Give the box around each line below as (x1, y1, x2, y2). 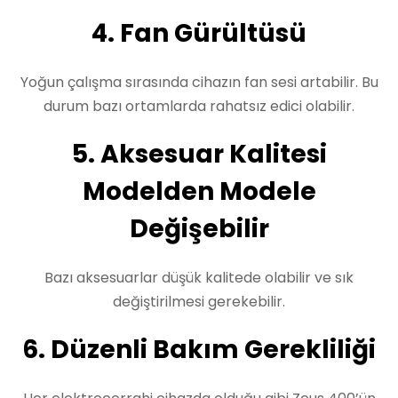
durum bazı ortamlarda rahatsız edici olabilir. (44, 96, 354, 116)
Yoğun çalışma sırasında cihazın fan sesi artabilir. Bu (20, 72, 378, 92)
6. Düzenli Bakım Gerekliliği (22, 332, 376, 367)
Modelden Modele (82, 174, 316, 209)
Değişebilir (129, 211, 269, 246)
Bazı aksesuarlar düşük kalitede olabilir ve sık (44, 267, 354, 288)
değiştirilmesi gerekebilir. (113, 291, 285, 312)
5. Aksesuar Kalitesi (71, 137, 327, 171)
